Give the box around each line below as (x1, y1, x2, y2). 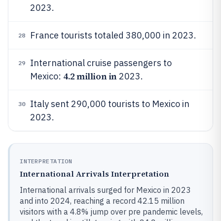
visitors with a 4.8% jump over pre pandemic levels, (20, 207, 203, 217)
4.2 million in (63, 70, 117, 82)
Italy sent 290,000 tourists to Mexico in (30, 98, 189, 110)
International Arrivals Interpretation (20, 168, 169, 179)
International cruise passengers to (30, 57, 172, 69)
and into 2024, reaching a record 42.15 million (20, 196, 184, 206)
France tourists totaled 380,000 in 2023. (30, 30, 196, 41)
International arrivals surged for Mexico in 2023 (20, 185, 191, 195)
